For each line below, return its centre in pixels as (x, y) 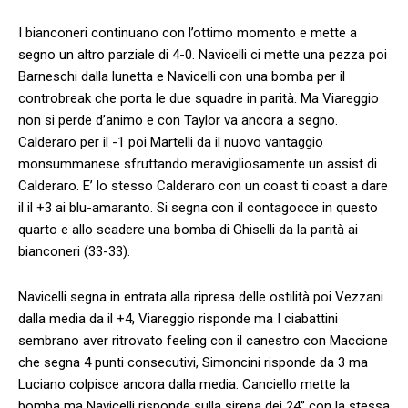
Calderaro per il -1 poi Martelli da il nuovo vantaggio (171, 142)
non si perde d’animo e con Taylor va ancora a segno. (178, 120)
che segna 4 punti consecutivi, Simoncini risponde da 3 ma (193, 362)
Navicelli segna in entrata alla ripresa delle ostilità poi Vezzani (201, 296)
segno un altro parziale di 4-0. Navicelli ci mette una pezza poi (203, 54)
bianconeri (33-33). (74, 251)
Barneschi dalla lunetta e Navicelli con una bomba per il (182, 76)
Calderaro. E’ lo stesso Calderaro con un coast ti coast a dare (203, 185)
